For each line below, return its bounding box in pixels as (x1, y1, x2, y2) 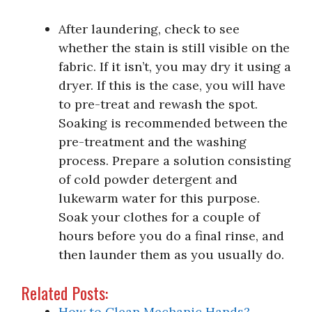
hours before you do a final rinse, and (58, 227, 284, 244)
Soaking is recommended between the (58, 114, 288, 131)
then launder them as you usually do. (58, 246, 284, 263)
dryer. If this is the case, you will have (58, 77, 286, 93)
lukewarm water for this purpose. (58, 189, 260, 206)
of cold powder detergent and (58, 171, 237, 187)
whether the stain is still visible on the (58, 39, 290, 56)
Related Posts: (21, 279, 108, 305)
